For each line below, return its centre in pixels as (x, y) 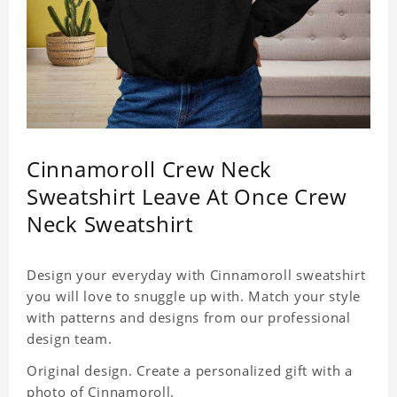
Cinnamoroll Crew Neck (150, 169)
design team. (70, 339)
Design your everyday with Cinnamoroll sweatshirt (196, 275)
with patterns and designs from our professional (189, 318)
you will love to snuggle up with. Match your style (194, 296)
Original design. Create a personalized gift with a (190, 371)
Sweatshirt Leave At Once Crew (187, 197)
